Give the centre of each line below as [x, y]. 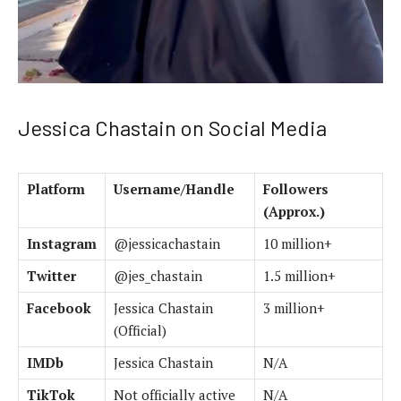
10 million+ [298, 243]
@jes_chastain [158, 275]
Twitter [51, 275]
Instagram [62, 243]
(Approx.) [294, 211]
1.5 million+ [299, 275]
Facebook [59, 307]
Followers [296, 188]
